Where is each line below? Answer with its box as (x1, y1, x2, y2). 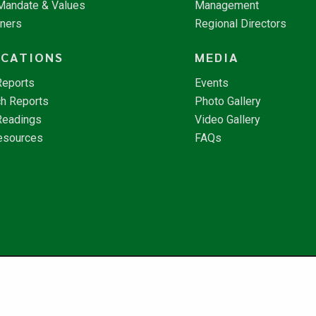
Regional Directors (194, 17, 286, 30)
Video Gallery (194, 113, 260, 126)
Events (194, 76, 229, 90)
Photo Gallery (194, 95, 261, 108)
